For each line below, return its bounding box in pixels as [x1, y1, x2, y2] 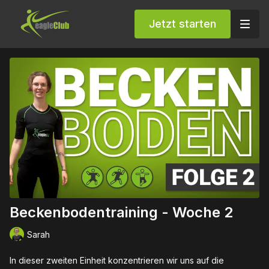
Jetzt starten [149, 17, 216, 30]
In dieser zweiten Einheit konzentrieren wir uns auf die [10, 255, 224, 266]
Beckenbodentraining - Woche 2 [10, 204, 233, 222]
